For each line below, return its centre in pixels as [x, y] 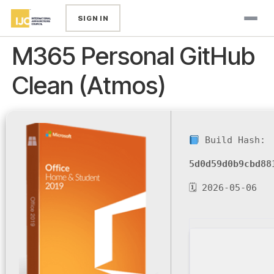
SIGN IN [93, 18]
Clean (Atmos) [89, 85]
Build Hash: [233, 140]
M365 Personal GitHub [134, 56]
